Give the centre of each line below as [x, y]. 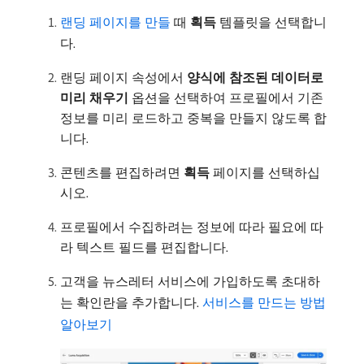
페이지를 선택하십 [265, 173]
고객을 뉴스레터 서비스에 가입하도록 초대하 [190, 282]
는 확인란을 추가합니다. [131, 303]
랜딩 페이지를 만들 [115, 22]
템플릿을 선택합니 [271, 22]
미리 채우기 [94, 98]
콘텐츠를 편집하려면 [122, 173]
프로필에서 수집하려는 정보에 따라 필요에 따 [192, 227]
